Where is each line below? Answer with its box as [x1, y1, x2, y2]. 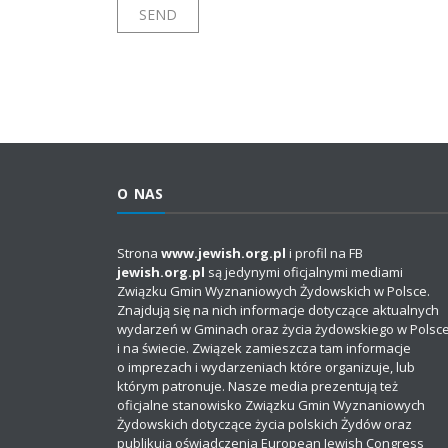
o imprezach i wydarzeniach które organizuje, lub [117, 358, 415, 377]
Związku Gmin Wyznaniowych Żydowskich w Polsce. [117, 282, 430, 301]
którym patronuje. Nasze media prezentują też [117, 377, 398, 396]
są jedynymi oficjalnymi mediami [205, 263, 403, 282]
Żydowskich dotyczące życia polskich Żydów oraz [117, 415, 412, 434]
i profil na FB [286, 244, 363, 263]
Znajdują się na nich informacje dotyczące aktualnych [117, 301, 439, 320]
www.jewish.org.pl [161, 244, 286, 263]
